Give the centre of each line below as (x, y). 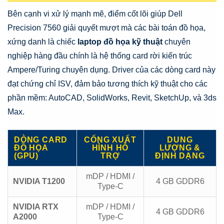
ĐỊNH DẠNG (180, 155)
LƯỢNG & (180, 147)
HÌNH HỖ (110, 147)
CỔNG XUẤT (110, 139)
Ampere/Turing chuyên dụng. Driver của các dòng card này (111, 69)
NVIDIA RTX (36, 206)
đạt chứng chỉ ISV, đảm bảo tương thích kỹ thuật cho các (107, 83)
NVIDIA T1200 (39, 181)
